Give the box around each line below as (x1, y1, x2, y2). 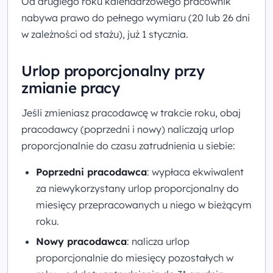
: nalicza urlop (127, 235, 190, 248)
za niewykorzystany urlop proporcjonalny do (36, 182, 239, 194)
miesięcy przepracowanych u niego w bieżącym (36, 199, 252, 211)
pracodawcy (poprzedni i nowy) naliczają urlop (21, 123, 234, 135)
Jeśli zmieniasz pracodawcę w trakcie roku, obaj (21, 107, 241, 119)
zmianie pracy (21, 79, 120, 97)
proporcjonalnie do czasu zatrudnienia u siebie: (21, 140, 235, 152)
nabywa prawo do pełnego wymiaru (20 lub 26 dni (21, 12, 250, 24)
